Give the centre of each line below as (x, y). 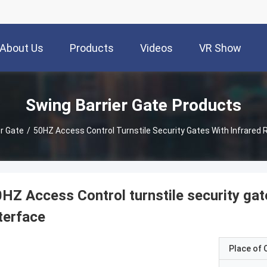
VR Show (220, 48)
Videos (156, 48)
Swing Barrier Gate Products (133, 105)
